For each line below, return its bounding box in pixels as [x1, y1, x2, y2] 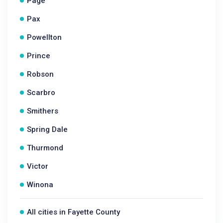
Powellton [27, 33, 62, 42]
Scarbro [27, 88, 55, 97]
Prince [27, 51, 50, 60]
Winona [27, 180, 53, 189]
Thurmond [27, 143, 63, 152]
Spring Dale [27, 125, 68, 134]
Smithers [27, 107, 58, 115]
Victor [27, 162, 48, 171]
